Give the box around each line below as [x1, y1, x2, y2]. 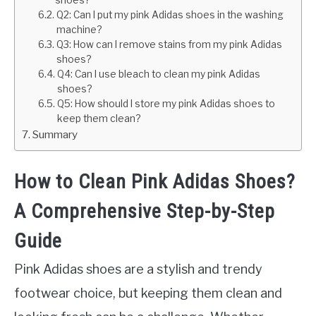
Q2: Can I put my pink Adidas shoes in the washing [56, 9, 284, 20]
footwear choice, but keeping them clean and [14, 286, 282, 301]
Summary [32, 128, 78, 141]
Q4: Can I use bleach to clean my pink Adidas [56, 68, 260, 80]
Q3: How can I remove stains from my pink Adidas [56, 39, 282, 50]
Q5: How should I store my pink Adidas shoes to [56, 98, 275, 109]
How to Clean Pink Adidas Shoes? [14, 170, 296, 194]
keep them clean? [56, 113, 140, 124]
